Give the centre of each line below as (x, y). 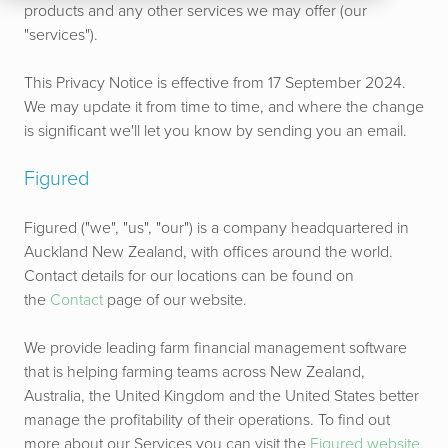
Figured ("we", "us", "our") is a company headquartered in (216, 228)
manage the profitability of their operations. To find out (207, 420)
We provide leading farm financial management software (215, 348)
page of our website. (175, 300)
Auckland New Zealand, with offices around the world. (208, 252)
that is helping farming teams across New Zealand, (194, 372)
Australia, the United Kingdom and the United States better (221, 396)
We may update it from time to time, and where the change (224, 107)
